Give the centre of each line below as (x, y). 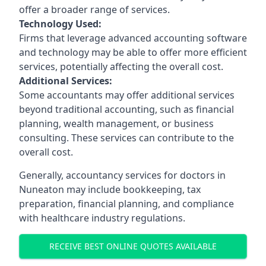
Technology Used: (60, 23)
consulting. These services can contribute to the (126, 137)
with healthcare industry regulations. (102, 218)
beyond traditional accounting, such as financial (126, 109)
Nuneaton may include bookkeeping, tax (110, 189)
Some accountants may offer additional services (127, 95)
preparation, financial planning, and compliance (126, 203)
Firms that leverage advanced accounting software (133, 38)
